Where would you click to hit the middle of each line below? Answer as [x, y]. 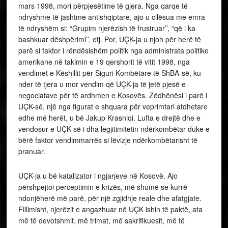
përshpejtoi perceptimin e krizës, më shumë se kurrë [103, 187]
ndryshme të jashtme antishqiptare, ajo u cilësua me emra [111, 17]
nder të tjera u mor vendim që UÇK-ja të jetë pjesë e [102, 84]
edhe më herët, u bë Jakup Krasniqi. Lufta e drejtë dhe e [109, 118]
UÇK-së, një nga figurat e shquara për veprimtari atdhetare [113, 107]
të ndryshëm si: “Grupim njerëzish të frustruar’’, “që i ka [107, 28]
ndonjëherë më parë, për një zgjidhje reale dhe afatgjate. [110, 198]
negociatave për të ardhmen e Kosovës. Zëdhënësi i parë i [112, 95]
